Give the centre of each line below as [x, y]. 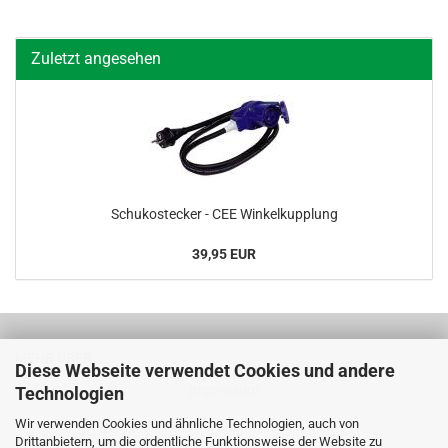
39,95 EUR [224, 254]
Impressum [224, 390]
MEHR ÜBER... [59, 358]
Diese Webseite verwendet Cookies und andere [205, 370]
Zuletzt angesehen [96, 58]
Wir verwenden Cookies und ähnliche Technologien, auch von [187, 423]
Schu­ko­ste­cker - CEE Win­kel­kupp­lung [224, 214]
